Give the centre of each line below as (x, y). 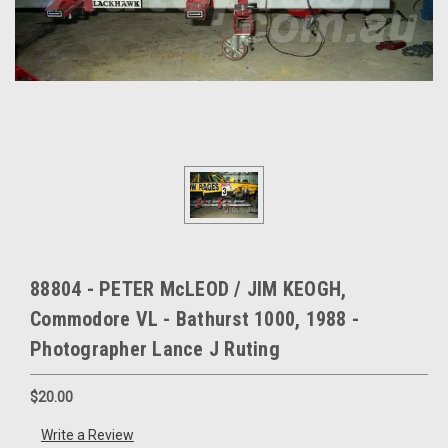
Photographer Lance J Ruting (155, 348)
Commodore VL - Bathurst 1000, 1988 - (194, 318)
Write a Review (87, 435)
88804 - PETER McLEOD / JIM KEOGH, (188, 288)
